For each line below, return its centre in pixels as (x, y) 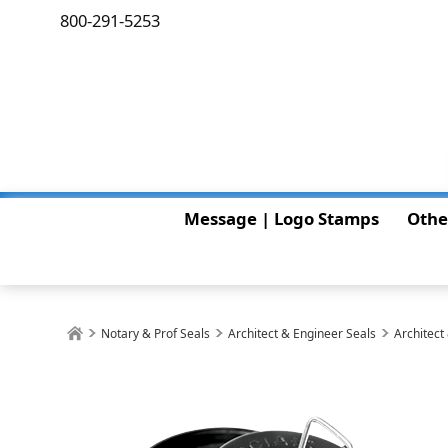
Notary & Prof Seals (156, 333)
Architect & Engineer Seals (302, 333)
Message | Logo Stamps (281, 218)
